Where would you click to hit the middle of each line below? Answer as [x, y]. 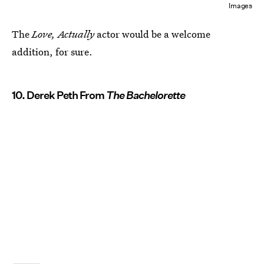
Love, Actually [64, 34]
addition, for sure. [52, 52]
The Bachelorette [145, 95]
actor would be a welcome [154, 34]
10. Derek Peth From [58, 95]
